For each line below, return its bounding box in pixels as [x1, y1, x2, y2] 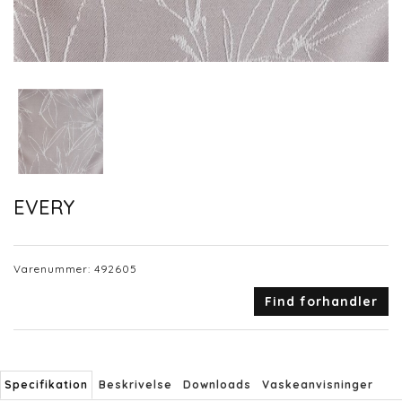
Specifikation [4, 378, 88, 392]
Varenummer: [13, 262, 94, 276]
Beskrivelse [99, 378, 172, 392]
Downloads [183, 378, 251, 392]
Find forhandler [265, 293, 378, 310]
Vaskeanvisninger [262, 378, 373, 392]
